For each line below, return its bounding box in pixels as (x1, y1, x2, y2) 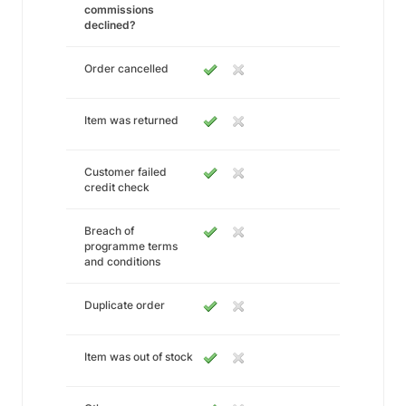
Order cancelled (84, 62, 169, 75)
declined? (84, 18, 136, 32)
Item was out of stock (84, 350, 193, 363)
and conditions (84, 255, 160, 268)
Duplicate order (84, 298, 165, 312)
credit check (84, 180, 150, 194)
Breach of (84, 224, 134, 237)
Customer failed (84, 165, 167, 179)
